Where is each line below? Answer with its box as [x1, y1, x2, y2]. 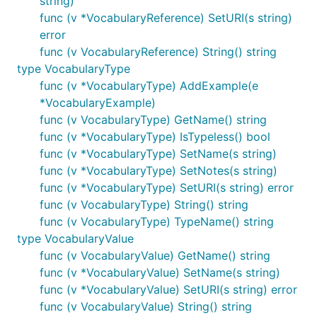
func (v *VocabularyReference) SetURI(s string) [40, 11, 292, 25]
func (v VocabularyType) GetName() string [40, 113, 267, 127]
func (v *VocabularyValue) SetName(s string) [40, 265, 280, 279]
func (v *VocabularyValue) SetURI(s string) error [40, 282, 297, 296]
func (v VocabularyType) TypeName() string [40, 214, 274, 229]
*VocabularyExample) [40, 96, 156, 110]
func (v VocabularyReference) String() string [40, 45, 277, 59]
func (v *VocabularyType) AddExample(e [40, 79, 258, 93]
